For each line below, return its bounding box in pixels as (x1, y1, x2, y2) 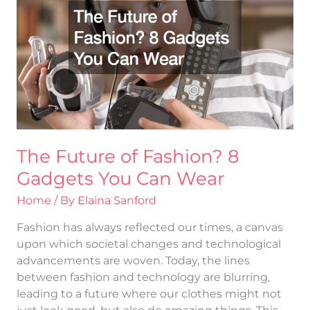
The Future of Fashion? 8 (16, 145, 239, 168)
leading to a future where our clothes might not (16, 286, 282, 300)
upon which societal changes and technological (16, 237, 281, 250)
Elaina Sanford (77, 194, 156, 208)
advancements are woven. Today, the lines (16, 253, 250, 267)
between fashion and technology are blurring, (16, 270, 270, 284)
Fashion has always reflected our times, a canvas (16, 220, 283, 234)
